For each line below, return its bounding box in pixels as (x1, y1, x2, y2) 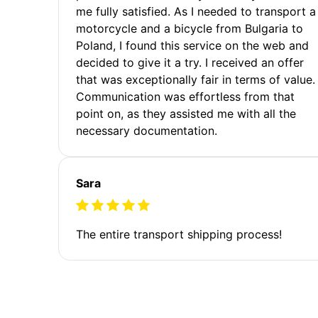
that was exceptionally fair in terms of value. (76, 72, 315, 87)
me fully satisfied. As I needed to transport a (76, 4, 316, 18)
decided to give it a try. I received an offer (76, 55, 304, 70)
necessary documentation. (76, 123, 217, 138)
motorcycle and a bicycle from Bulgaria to (76, 21, 303, 35)
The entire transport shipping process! (76, 226, 282, 241)
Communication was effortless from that (76, 89, 295, 104)
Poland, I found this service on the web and (76, 38, 309, 53)
